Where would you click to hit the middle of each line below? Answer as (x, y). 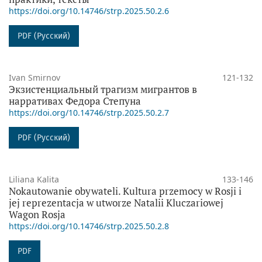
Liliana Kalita (34, 179)
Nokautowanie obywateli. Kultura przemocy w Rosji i (125, 191)
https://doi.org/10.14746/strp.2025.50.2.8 (89, 226)
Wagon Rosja (37, 214)
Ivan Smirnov (35, 77)
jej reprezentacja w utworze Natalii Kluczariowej (116, 202)
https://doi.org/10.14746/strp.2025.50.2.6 (89, 11)
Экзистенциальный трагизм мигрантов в (103, 89)
